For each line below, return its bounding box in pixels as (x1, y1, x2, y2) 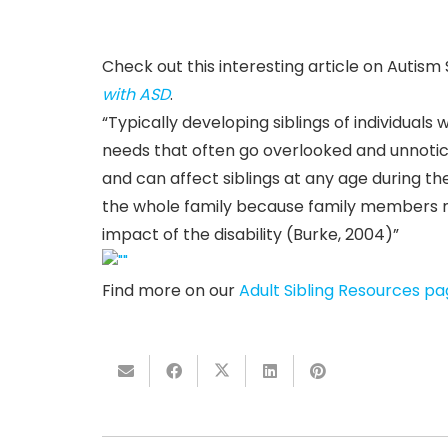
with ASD (102, 83, 170, 106)
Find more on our (102, 279, 239, 302)
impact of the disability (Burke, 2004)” (102, 223, 399, 246)
